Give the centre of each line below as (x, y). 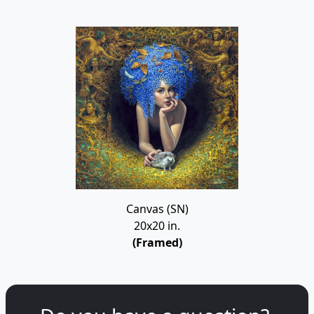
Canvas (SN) (157, 209)
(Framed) (157, 243)
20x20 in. (157, 226)
